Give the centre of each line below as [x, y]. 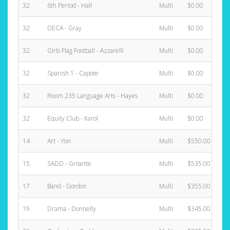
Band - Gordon [67, 186]
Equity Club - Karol [73, 118]
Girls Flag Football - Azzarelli [85, 51]
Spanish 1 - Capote [73, 73]
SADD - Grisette [69, 164]
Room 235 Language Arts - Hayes [92, 96]
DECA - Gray [64, 28]
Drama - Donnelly [72, 209]
